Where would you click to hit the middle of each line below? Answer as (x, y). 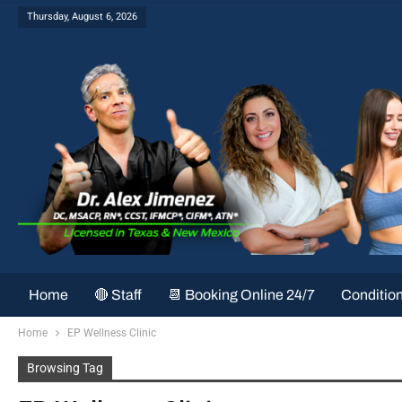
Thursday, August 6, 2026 (82, 17)
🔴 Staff (118, 295)
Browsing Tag (65, 368)
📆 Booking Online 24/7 (241, 295)
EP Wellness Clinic (112, 333)
